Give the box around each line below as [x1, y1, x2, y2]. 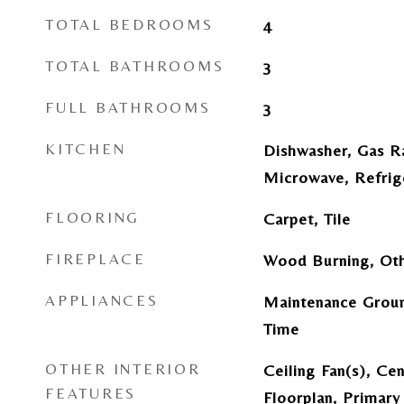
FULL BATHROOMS [45, 98, 211, 116]
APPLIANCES [45, 291, 159, 309]
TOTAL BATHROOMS [45, 57, 225, 75]
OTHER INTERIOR [45, 360, 201, 378]
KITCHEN [45, 140, 126, 158]
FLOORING [45, 208, 140, 226]
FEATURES [45, 384, 136, 402]
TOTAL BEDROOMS [45, 15, 214, 33]
